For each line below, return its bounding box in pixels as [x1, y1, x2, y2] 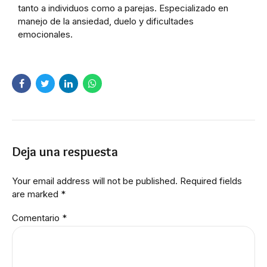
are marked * [12, 188, 66, 200]
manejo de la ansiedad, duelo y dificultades [18, 15, 194, 27]
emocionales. [18, 28, 73, 40]
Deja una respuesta [12, 143, 118, 160]
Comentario [12, 212, 62, 223]
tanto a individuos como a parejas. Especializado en [18, 2, 228, 14]
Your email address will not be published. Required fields [12, 175, 242, 187]
